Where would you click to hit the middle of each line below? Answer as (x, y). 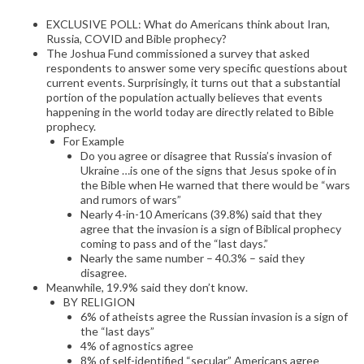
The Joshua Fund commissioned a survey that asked (178, 54)
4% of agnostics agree (137, 346)
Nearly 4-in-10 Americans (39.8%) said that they (201, 214)
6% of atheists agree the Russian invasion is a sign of (214, 317)
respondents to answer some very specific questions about (197, 68)
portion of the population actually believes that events (184, 97)
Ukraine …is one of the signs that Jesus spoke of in (208, 171)
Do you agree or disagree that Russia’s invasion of (206, 156)
